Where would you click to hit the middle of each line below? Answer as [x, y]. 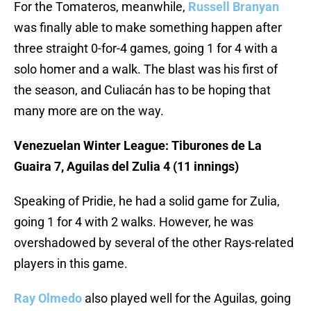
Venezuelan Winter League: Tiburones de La [138, 146]
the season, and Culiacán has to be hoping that [142, 90]
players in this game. [71, 264]
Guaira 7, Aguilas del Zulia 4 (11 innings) [126, 167]
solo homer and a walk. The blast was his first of [146, 69]
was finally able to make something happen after [148, 28]
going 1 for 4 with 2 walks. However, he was [134, 222]
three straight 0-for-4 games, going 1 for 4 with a [146, 49]
